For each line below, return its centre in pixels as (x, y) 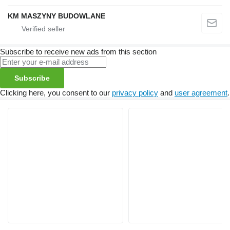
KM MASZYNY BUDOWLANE (56, 16)
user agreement (201, 93)
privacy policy (135, 93)
